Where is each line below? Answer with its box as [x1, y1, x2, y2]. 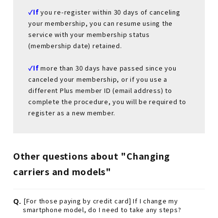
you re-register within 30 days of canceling [40, 7, 181, 17]
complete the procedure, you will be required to [28, 96, 186, 106]
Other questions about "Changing [13, 149, 170, 163]
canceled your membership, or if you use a [28, 74, 168, 84]
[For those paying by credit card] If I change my [23, 196, 178, 206]
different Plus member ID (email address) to [28, 85, 172, 95]
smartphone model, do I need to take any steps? [22, 205, 182, 215]
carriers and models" [13, 165, 111, 178]
